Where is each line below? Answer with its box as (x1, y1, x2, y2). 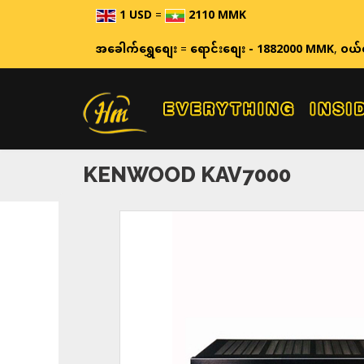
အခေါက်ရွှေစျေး (96, 37, 180, 63)
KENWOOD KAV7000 (83, 162, 291, 187)
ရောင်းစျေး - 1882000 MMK (190, 37, 334, 63)
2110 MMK (188, 3, 246, 28)
